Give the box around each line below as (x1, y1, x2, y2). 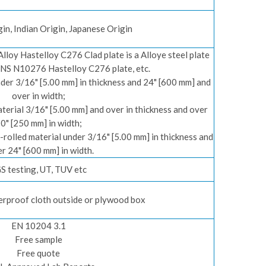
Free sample (14, 234, 62, 245)
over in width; (11, 90, 65, 101)
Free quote (17, 248, 60, 258)
